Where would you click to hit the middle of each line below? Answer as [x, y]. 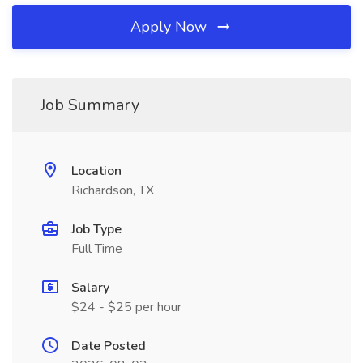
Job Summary [90, 105]
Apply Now [171, 27]
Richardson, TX [113, 190]
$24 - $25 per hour [126, 307]
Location [96, 171]
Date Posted [109, 346]
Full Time [97, 249]
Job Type [96, 229]
